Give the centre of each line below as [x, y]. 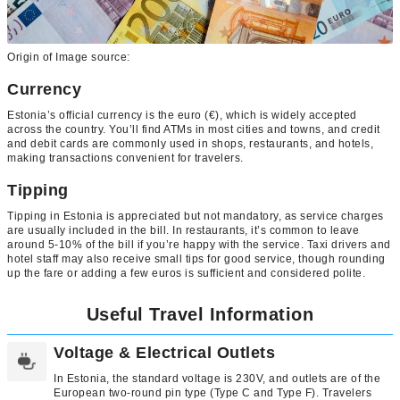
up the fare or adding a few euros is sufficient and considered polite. [186, 273]
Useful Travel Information [200, 314]
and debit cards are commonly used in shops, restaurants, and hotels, [190, 143]
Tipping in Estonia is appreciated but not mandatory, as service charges [196, 216]
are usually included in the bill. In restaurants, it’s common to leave [183, 230]
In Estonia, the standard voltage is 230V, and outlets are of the [217, 378]
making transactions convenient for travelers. [125, 158]
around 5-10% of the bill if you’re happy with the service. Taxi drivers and [199, 244]
